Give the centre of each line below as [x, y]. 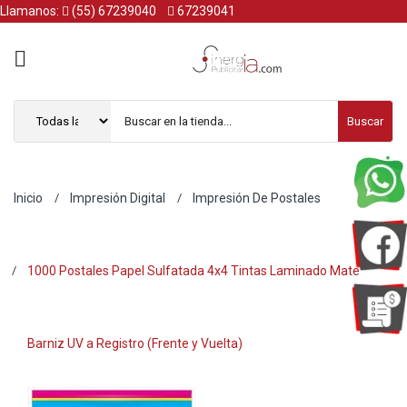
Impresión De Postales [257, 198]
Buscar [365, 121]
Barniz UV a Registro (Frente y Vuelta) [135, 343]
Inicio [28, 198]
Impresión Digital [118, 198]
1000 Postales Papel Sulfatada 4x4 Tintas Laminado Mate [194, 271]
